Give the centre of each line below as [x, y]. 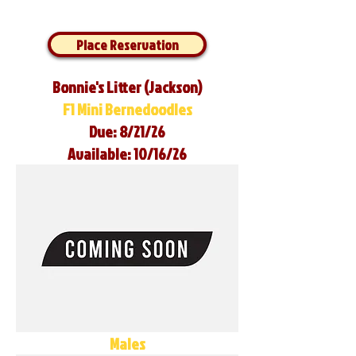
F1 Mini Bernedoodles [127, 109]
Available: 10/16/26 [127, 153]
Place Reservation [127, 44]
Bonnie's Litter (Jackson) [127, 87]
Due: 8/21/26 [127, 131]
